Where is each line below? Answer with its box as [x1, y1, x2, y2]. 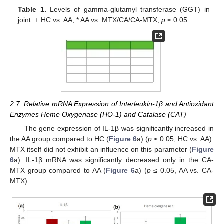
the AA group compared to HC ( [10, 135, 109, 143]
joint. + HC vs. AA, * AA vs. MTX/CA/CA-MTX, [18, 16, 162, 24]
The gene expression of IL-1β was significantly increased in [24, 124, 214, 133]
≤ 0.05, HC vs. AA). [152, 135, 214, 143]
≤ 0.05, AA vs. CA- [150, 166, 214, 175]
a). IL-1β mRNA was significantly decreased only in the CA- [14, 156, 214, 164]
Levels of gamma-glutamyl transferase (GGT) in [46, 5, 210, 14]
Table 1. [18, 5, 46, 14]
